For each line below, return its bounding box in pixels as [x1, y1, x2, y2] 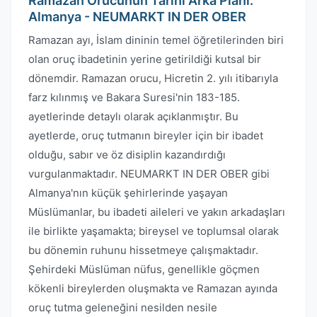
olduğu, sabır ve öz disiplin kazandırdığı [28, 148, 226, 161]
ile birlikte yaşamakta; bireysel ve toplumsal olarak [28, 224, 279, 238]
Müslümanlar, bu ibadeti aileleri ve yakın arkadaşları [28, 205, 285, 219]
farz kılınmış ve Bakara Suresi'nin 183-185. [28, 91, 240, 104]
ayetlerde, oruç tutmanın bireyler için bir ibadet [28, 129, 263, 142]
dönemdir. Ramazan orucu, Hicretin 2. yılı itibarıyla [28, 71, 278, 85]
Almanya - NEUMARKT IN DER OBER [28, 9, 246, 24]
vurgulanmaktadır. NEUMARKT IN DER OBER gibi [28, 167, 270, 180]
